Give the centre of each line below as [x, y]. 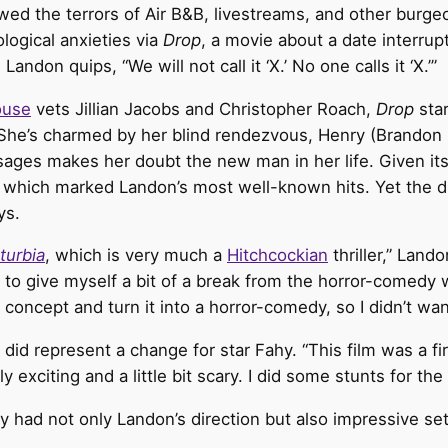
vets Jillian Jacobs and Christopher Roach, [203, 108]
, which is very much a [136, 255]
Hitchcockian [277, 255]
